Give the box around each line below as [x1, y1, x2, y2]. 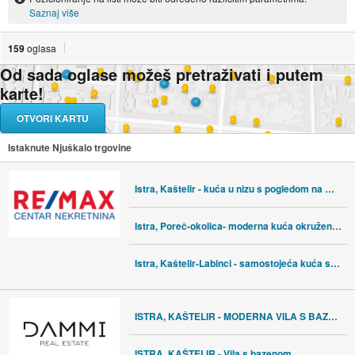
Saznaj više [29, 5, 79, 19]
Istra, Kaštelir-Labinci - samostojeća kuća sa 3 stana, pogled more [330, 255, 340, 270]
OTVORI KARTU [17, 110, 89, 125]
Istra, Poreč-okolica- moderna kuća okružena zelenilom [331, 218, 342, 233]
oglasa [26, 40, 56, 55]
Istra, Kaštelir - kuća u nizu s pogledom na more [324, 181, 334, 196]
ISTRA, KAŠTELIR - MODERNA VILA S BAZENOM [327, 308, 338, 323]
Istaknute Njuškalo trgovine [7, 139, 132, 155]
